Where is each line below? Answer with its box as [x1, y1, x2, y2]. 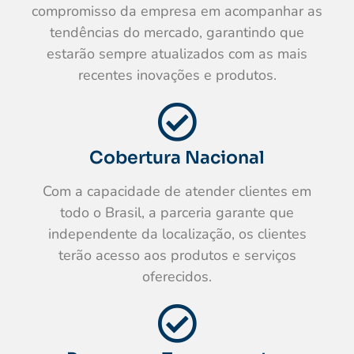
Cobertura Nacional [89, 146, 265, 168]
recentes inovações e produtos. [77, 65, 277, 85]
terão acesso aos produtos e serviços [58, 245, 296, 265]
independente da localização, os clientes [47, 224, 307, 243]
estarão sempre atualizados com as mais [47, 43, 307, 63]
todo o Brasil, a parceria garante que [60, 202, 294, 222]
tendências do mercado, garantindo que [50, 22, 304, 42]
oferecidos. [142, 266, 212, 286]
